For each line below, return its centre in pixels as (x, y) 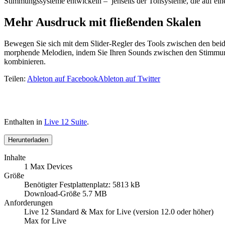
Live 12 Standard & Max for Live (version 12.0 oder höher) (119, 212)
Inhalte (15, 158)
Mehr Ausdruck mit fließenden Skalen (102, 22)
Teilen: (16, 79)
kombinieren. (25, 62)
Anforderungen (28, 203)
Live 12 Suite (66, 122)
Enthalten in (24, 122)
